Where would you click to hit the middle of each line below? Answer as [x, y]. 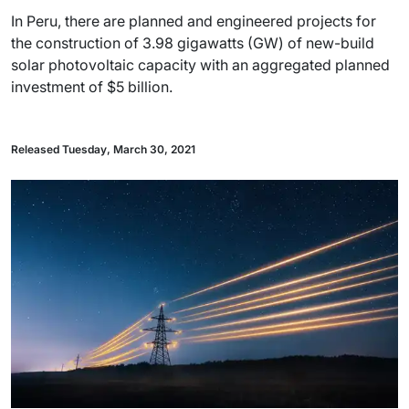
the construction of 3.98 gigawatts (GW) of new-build [193, 43]
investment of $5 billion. [92, 87]
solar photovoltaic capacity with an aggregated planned [200, 65]
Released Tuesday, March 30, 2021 [103, 149]
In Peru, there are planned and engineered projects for [194, 21]
